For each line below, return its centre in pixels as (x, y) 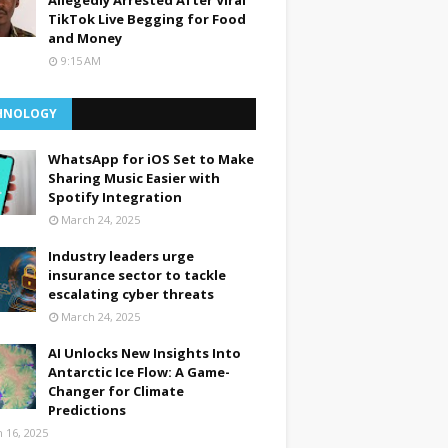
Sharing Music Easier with (134, 178)
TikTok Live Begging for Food (147, 19)
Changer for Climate (116, 391)
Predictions (87, 410)
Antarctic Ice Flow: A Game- (139, 372)
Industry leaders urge (121, 256)
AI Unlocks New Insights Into (144, 353)
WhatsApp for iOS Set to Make (151, 159)
